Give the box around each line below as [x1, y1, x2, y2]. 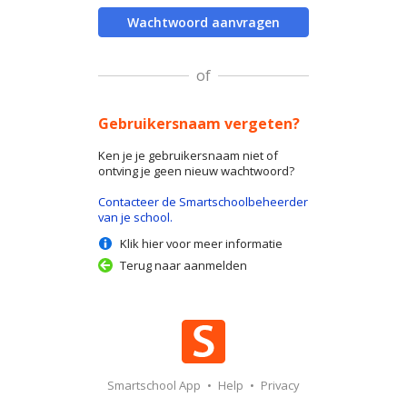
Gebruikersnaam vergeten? [98, 113, 300, 134]
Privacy [260, 376, 300, 393]
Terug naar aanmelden [120, 256, 247, 273]
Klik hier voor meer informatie [120, 234, 283, 252]
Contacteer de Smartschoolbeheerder [98, 193, 308, 210]
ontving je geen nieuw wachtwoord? [98, 162, 294, 179]
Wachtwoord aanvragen [127, 13, 280, 31]
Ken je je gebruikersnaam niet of [98, 146, 278, 164]
